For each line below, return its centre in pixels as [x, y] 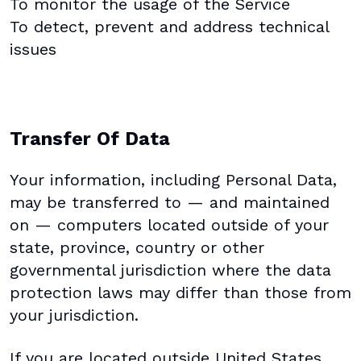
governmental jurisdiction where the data [170, 270]
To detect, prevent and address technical [169, 26]
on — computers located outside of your [169, 225]
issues [33, 49]
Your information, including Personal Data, [173, 180]
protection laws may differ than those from [180, 293]
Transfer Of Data [90, 138]
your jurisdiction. [74, 315]
